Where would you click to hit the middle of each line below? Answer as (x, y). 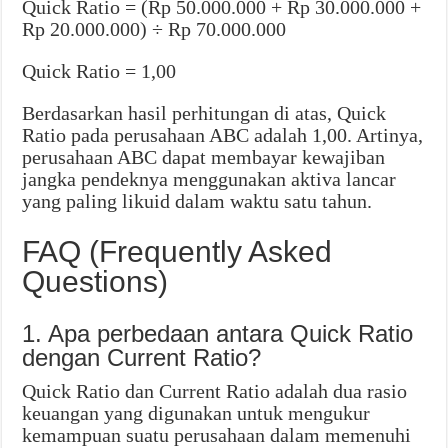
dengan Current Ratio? (142, 358)
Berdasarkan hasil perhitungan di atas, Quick (204, 113)
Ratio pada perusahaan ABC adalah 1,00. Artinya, (223, 135)
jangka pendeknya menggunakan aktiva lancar (209, 179)
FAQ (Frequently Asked (177, 252)
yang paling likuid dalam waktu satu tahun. (197, 201)
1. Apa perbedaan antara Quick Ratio (218, 334)
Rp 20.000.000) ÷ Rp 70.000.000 (154, 29)
